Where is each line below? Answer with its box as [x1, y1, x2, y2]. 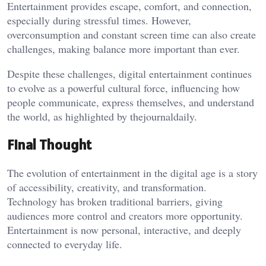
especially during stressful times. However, [7, 13, 191, 28]
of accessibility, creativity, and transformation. [7, 180, 207, 195]
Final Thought [7, 135, 91, 154]
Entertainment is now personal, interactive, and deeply [7, 223, 241, 237]
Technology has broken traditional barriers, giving [7, 194, 223, 209]
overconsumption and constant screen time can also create [7, 27, 256, 42]
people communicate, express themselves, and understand [7, 95, 254, 110]
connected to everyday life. [7, 237, 122, 252]
